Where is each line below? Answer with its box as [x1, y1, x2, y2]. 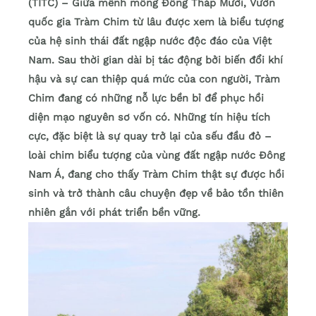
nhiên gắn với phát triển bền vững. [28, 206, 200, 219]
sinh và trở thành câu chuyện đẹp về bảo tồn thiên [28, 187, 284, 200]
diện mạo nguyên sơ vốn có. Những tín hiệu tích [28, 111, 270, 124]
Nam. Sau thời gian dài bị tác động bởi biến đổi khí [28, 54, 283, 67]
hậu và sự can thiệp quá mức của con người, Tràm [28, 73, 280, 86]
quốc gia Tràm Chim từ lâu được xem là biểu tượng [28, 16, 284, 29]
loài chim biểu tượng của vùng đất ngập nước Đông [28, 149, 285, 162]
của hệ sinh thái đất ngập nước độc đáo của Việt [28, 35, 272, 48]
